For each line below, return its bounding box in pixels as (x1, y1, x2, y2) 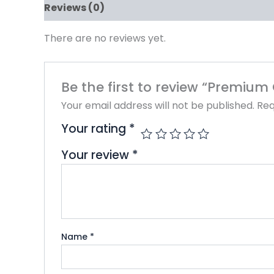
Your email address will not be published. (61, 98, 254, 113)
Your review (61, 147, 132, 164)
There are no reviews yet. (44, 31, 166, 45)
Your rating (61, 120, 129, 138)
